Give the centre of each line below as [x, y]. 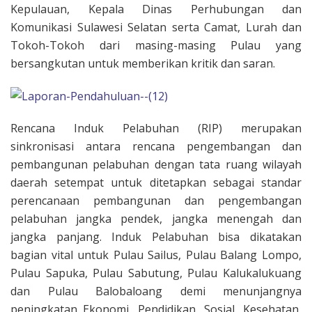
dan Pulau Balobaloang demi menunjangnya [156, 291]
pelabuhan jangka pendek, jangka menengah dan [156, 219]
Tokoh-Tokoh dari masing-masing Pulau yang [156, 45]
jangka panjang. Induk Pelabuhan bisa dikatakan [156, 237]
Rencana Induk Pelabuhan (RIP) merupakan [156, 128]
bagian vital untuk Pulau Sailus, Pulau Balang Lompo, [156, 255]
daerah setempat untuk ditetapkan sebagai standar [156, 183]
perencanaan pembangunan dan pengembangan [156, 201]
